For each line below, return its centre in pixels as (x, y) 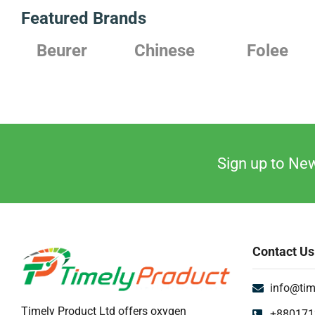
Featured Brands (84, 19)
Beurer (62, 51)
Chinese (165, 51)
